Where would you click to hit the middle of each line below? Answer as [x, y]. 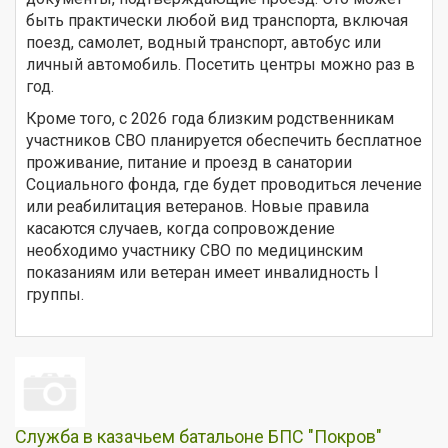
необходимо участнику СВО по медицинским [194, 250]
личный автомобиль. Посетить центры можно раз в [220, 64]
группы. [55, 294]
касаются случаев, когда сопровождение [180, 228]
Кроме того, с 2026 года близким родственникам [210, 118]
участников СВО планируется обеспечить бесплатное [224, 140]
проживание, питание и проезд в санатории [189, 162]
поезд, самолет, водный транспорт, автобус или [203, 42]
